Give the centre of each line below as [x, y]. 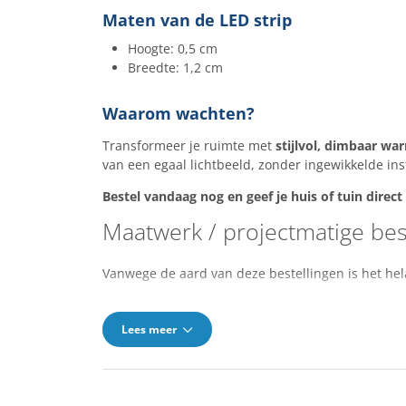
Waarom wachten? [178, 113]
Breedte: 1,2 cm [175, 68]
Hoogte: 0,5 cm [172, 48]
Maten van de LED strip [197, 20]
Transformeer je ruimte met [188, 145]
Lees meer [150, 329]
